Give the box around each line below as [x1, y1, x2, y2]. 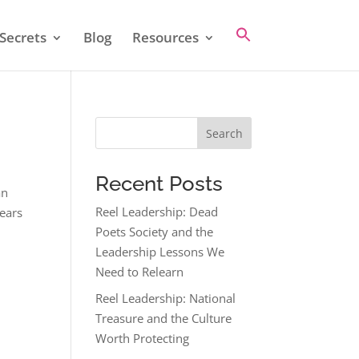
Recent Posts [95, 171, 224, 196]
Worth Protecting [95, 329, 190, 346]
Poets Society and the [95, 224, 214, 240]
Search [205, 125, 243, 141]
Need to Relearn [95, 264, 184, 280]
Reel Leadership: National [95, 289, 236, 306]
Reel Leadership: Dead [95, 204, 219, 220]
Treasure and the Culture [95, 309, 232, 326]
